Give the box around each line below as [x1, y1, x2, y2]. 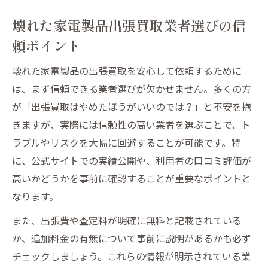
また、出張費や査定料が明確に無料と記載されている [12, 212, 242, 227]
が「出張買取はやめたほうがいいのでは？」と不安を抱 [12, 99, 251, 114]
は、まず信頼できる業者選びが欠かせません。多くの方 [12, 81, 251, 96]
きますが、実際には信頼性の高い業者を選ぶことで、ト [12, 117, 251, 132]
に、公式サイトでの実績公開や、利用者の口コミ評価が [12, 153, 251, 167]
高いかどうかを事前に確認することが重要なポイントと [12, 170, 251, 185]
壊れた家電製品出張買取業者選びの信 [12, 14, 246, 35]
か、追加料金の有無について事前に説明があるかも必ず [12, 230, 251, 245]
